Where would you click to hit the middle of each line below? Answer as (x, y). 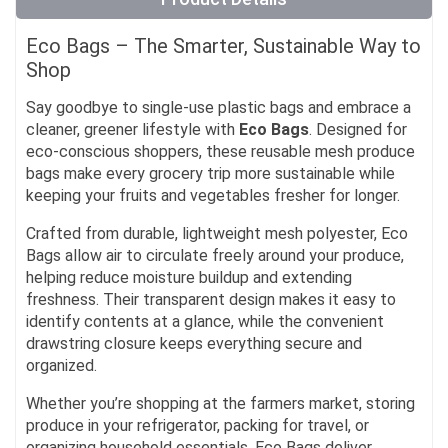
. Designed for (358, 130)
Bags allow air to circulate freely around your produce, (215, 256)
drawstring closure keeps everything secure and (194, 344)
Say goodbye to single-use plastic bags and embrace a (218, 108)
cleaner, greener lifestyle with (132, 130)
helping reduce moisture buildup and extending (189, 278)
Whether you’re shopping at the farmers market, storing (220, 404)
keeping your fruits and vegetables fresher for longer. (213, 196)
